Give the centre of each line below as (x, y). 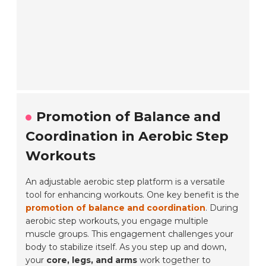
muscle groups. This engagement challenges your (130, 234)
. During (222, 208)
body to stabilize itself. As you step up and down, (126, 247)
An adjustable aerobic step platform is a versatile (126, 182)
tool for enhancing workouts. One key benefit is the (133, 195)
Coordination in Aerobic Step (127, 137)
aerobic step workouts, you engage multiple (117, 221)
